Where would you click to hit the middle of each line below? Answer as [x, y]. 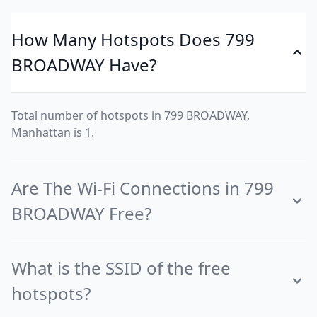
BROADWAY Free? [81, 213]
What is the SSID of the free [121, 268]
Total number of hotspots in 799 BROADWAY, [131, 115]
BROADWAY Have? [84, 65]
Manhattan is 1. [53, 132]
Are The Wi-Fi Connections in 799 [143, 188]
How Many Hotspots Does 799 [133, 39]
